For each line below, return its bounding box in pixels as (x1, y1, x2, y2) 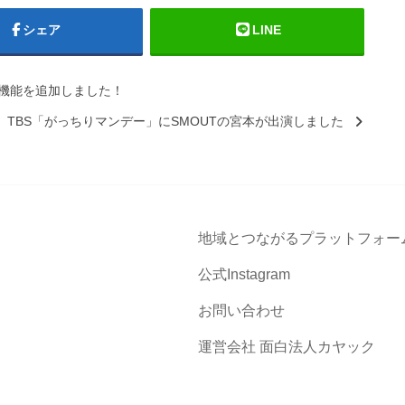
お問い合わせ (198, 302, 286, 318)
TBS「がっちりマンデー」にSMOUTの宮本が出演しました (7, 113, 344, 128)
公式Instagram (198, 266, 291, 282)
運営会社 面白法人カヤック (198, 338, 376, 354)
